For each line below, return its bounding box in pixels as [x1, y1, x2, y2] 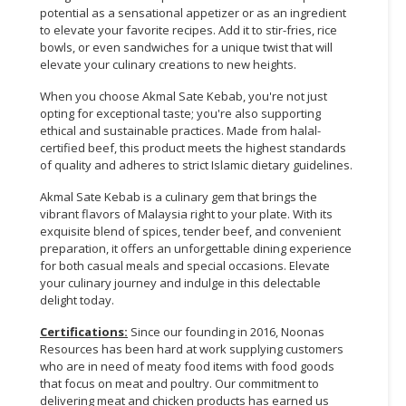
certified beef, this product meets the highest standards [40, 139, 346, 156]
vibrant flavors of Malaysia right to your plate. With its [40, 205, 333, 222]
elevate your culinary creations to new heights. [40, 55, 296, 72]
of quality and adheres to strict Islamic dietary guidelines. [40, 156, 353, 173]
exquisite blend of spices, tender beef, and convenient [40, 222, 341, 239]
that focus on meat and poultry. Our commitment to [40, 374, 319, 391]
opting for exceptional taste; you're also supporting [40, 104, 321, 121]
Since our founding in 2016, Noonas [130, 323, 324, 340]
